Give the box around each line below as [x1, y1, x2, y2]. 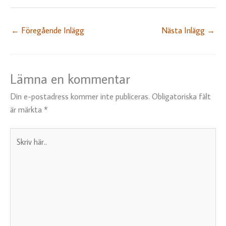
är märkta [10, 103, 44, 115]
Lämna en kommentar [10, 70, 130, 87]
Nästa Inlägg [161, 25, 207, 36]
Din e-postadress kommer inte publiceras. [10, 90, 150, 101]
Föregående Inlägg [19, 25, 84, 36]
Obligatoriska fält [152, 90, 211, 101]
